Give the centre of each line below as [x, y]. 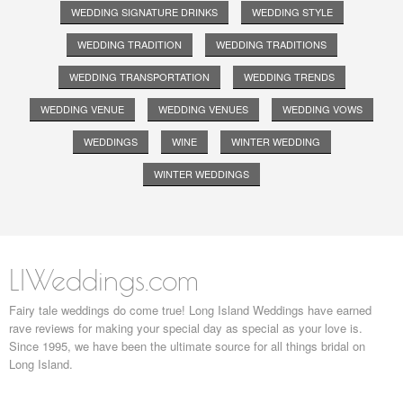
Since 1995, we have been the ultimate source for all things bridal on [187, 346]
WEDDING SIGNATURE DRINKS [144, 12]
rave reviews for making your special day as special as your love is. [186, 328]
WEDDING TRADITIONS [271, 45]
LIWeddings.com [104, 280]
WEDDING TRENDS [289, 77]
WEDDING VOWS [322, 109]
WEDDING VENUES [203, 109]
